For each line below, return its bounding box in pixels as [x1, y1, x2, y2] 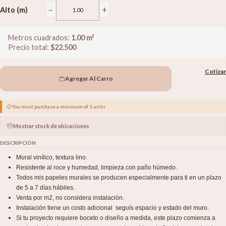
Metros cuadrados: [8, 33, 71, 42]
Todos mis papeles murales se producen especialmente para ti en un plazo [16, 174, 221, 182]
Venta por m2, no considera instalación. [16, 194, 124, 202]
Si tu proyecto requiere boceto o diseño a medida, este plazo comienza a [16, 214, 215, 222]
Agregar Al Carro [65, 75, 114, 83]
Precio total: [8, 43, 50, 52]
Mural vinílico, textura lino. [16, 154, 87, 161]
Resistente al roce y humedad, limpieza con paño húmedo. [16, 164, 177, 172]
